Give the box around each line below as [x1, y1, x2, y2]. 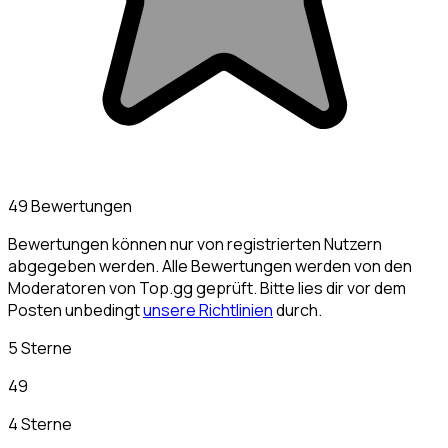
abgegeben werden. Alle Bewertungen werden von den [8, 255, 412, 278]
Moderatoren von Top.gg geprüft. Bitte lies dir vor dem [8, 277, 406, 300]
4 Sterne [8, 413, 72, 436]
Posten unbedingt [8, 299, 143, 322]
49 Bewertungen [8, 195, 132, 218]
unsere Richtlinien [143, 299, 273, 322]
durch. [273, 299, 322, 322]
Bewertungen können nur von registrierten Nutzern [8, 233, 382, 256]
